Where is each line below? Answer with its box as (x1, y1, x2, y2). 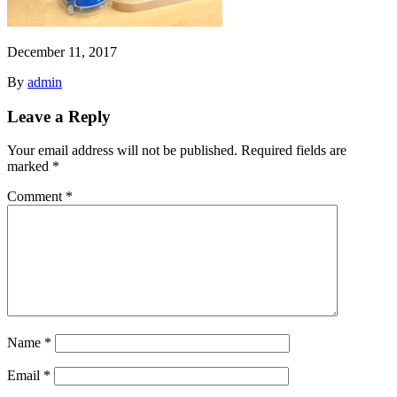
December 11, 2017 (7, 43, 117, 59)
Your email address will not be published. (7, 143, 237, 159)
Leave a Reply (7, 106, 111, 126)
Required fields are (241, 143, 346, 159)
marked (7, 159, 52, 175)
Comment (7, 189, 66, 205)
